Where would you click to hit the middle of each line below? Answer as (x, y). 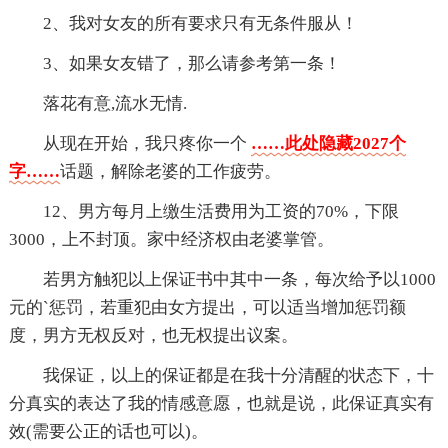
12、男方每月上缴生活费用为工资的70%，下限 (220, 212)
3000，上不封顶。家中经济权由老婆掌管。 (171, 240)
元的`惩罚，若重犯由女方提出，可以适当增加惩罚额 (207, 308)
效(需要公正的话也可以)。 (108, 432)
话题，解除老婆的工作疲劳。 (170, 172)
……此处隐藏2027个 (328, 144)
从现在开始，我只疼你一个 (146, 144)
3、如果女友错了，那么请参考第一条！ (191, 64)
